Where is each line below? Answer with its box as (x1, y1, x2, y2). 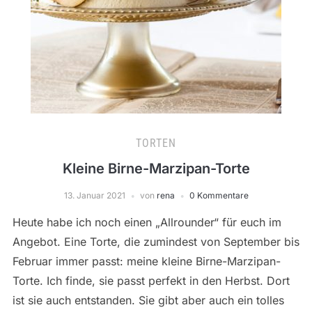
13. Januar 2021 (63, 190, 125, 201)
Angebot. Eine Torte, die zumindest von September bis (12, 235, 299, 249)
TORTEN (136, 136, 176, 150)
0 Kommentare (189, 190, 249, 201)
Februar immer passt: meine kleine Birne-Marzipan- (12, 254, 281, 269)
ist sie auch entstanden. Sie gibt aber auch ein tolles (12, 293, 284, 308)
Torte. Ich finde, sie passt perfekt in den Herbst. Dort (12, 274, 290, 288)
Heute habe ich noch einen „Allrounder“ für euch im (12, 215, 281, 230)
